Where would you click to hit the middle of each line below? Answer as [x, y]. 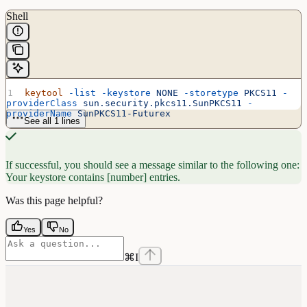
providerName [39, 113]
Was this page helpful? [54, 200]
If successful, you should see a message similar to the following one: [152, 164]
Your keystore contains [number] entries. [93, 177]
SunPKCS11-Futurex [121, 113]
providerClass [42, 103]
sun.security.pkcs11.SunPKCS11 [160, 103]
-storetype [209, 93]
